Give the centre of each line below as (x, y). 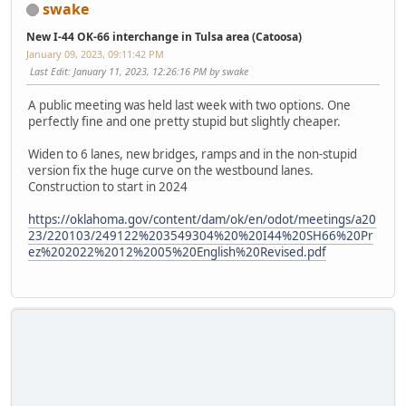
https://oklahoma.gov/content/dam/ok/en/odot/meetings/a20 (202, 220)
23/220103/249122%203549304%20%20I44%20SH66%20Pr (201, 236)
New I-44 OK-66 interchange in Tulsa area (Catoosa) (164, 36)
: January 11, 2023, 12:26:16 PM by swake (158, 71)
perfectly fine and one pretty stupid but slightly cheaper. (184, 122)
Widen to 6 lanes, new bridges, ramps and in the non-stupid (193, 155)
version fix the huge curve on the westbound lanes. (171, 171)
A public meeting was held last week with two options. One (189, 106)
